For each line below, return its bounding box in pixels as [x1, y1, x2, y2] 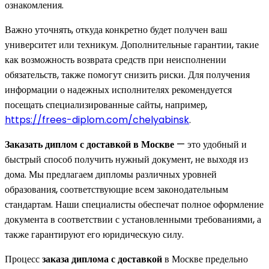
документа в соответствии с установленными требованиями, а [5, 212, 261, 226]
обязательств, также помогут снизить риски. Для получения [5, 67, 250, 82]
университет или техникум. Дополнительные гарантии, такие [5, 37, 259, 52]
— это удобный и [174, 137, 247, 151]
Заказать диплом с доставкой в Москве [5, 137, 174, 151]
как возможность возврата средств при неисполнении [5, 52, 226, 67]
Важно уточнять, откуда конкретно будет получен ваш [5, 22, 227, 37]
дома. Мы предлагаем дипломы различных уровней [5, 167, 217, 181]
